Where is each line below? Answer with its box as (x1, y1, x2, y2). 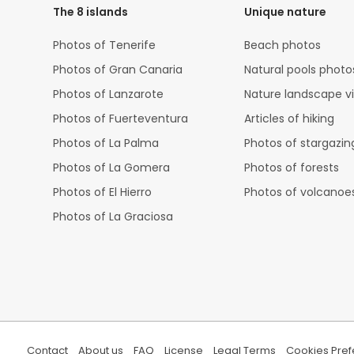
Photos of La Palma (53, 135, 160, 152)
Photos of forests (244, 160, 340, 176)
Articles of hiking (244, 111, 335, 127)
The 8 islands (53, 4, 129, 21)
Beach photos (244, 37, 322, 54)
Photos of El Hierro (53, 184, 153, 201)
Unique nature (244, 4, 327, 21)
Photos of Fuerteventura (53, 111, 189, 127)
